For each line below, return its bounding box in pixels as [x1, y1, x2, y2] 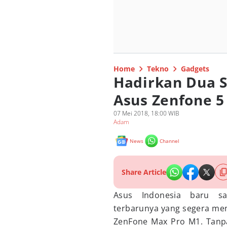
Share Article [122, 167, 166, 177]
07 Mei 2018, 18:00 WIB [113, 109, 179, 118]
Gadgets [181, 64, 209, 73]
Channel [160, 137, 179, 144]
